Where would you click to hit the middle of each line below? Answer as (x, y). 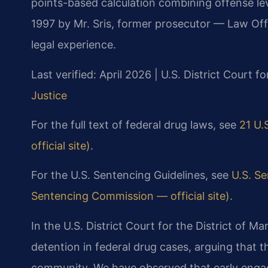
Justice (49, 95)
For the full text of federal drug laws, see (135, 125)
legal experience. (74, 45)
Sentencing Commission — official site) (130, 196)
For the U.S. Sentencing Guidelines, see (131, 175)
